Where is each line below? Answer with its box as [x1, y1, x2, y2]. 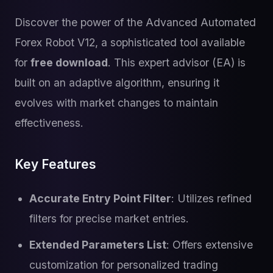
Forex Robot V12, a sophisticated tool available [15, 36, 245, 49]
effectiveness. [15, 116, 83, 129]
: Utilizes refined [171, 192, 252, 205]
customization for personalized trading [29, 258, 218, 271]
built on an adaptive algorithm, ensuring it [15, 76, 219, 89]
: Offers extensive [166, 238, 253, 251]
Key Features [15, 157, 96, 172]
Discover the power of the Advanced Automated [15, 16, 256, 29]
